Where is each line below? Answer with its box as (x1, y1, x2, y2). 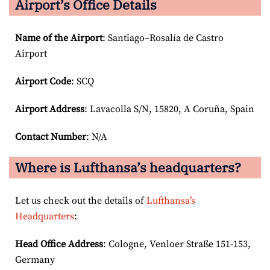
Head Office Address (15, 237, 103, 250)
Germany (15, 253, 55, 266)
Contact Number (15, 130, 86, 143)
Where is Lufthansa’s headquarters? (15, 158, 241, 176)
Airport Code (15, 75, 71, 87)
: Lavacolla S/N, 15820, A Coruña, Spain (84, 102, 254, 115)
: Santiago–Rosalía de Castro (102, 31, 224, 44)
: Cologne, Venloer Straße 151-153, (103, 237, 251, 250)
